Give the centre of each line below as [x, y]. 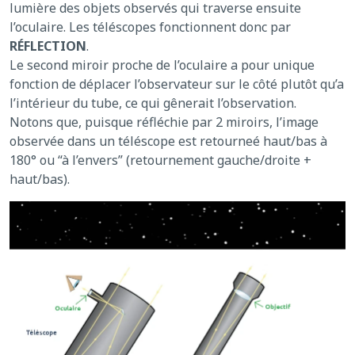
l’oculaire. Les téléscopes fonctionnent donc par [150, 27]
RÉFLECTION [48, 46]
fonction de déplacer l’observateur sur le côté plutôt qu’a [177, 84]
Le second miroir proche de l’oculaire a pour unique [162, 65]
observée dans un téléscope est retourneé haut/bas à [168, 141]
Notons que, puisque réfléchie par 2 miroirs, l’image [164, 122]
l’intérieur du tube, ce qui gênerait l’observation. [153, 103]
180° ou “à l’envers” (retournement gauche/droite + [160, 160]
